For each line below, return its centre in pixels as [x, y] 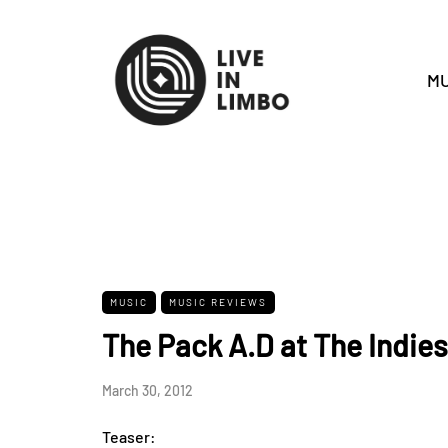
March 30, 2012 [147, 390]
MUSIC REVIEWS [218, 302]
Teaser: [129, 436]
